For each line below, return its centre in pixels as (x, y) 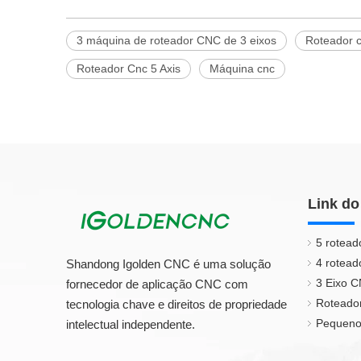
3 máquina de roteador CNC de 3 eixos (176, 40)
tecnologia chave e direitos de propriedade (176, 304)
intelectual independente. (131, 324)
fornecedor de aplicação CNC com (157, 284)
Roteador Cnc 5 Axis (129, 68)
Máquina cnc (242, 68)
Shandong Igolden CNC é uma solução (168, 264)
